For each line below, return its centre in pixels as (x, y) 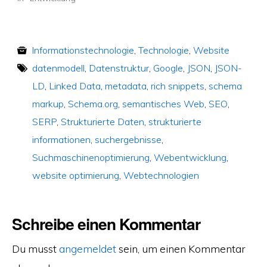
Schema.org (93, 103)
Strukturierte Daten (102, 121)
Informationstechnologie (83, 50)
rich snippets (177, 86)
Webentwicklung (190, 157)
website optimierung (75, 175)
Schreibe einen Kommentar (106, 223)
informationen (61, 139)
